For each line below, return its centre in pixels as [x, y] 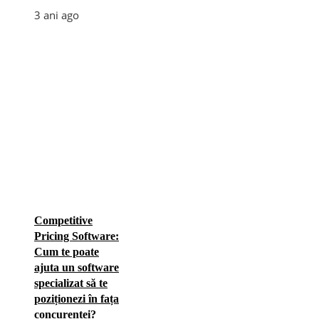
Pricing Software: [77, 236]
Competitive [63, 220]
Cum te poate [67, 251]
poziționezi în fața [77, 298]
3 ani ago [57, 15]
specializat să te [71, 283]
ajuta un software [77, 267]
